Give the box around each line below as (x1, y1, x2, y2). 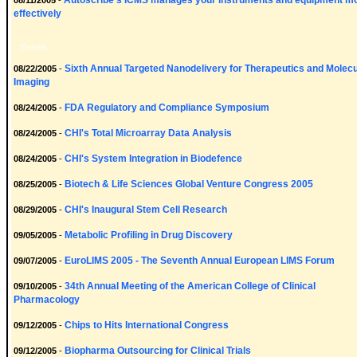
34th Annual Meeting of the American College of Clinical (65, 280, 316, 292)
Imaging (14, 76, 49, 88)
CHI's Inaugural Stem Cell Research (65, 204, 227, 215)
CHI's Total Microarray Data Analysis (65, 127, 232, 139)
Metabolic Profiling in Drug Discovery (65, 229, 233, 241)
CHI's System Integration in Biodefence (65, 153, 242, 164)
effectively (14, 8, 61, 19)
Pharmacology (14, 294, 80, 305)
